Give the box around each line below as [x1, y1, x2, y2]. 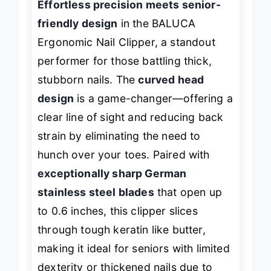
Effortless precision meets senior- [38, 8, 221, 22]
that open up [154, 196, 222, 209]
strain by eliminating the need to [38, 140, 201, 153]
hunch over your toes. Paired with [38, 158, 210, 172]
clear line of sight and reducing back [38, 121, 224, 134]
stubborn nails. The [38, 83, 139, 97]
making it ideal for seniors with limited [38, 252, 230, 266]
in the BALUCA [117, 27, 195, 41]
